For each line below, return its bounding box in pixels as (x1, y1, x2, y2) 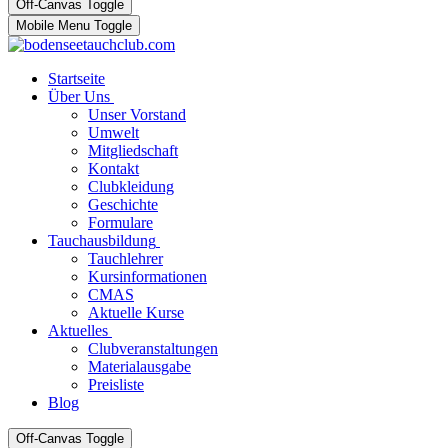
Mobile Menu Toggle (16, 18, 132, 33)
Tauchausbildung (48, 232, 156, 249)
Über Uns (48, 88, 110, 105)
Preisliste (88, 376, 144, 393)
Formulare (88, 214, 153, 231)
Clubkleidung (88, 178, 174, 195)
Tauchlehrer (88, 250, 163, 267)
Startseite (48, 70, 105, 87)
